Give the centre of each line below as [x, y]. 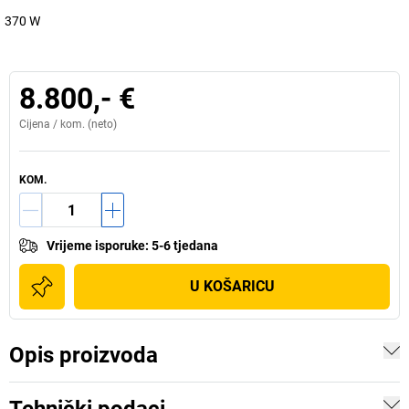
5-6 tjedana [185, 246]
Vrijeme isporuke [96, 246]
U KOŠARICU [232, 286]
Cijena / [40, 124]
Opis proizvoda [84, 355]
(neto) [101, 124]
